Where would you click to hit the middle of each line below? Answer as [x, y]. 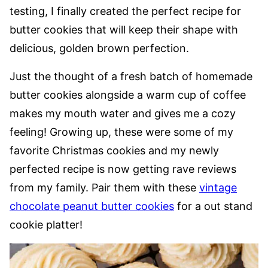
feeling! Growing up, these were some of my [121, 132]
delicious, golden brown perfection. [99, 48]
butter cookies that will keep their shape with [124, 30]
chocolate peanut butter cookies [92, 206]
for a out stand [213, 206]
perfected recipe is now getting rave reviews [123, 169]
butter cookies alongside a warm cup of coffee [128, 95]
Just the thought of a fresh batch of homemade [131, 77]
